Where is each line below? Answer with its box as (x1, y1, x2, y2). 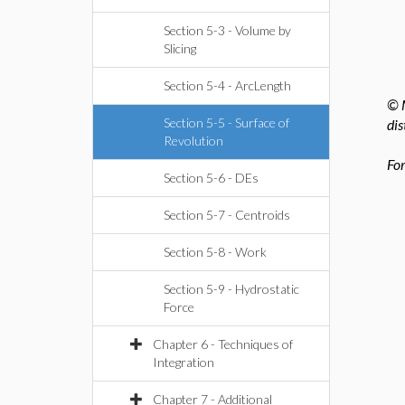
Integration (153, 354, 214, 370)
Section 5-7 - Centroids (164, 207, 290, 222)
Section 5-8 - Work (164, 244, 267, 259)
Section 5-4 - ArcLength (164, 78, 291, 93)
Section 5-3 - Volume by (164, 23, 291, 38)
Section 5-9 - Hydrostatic (164, 281, 299, 297)
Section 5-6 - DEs (164, 170, 259, 185)
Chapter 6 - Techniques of (153, 336, 293, 352)
